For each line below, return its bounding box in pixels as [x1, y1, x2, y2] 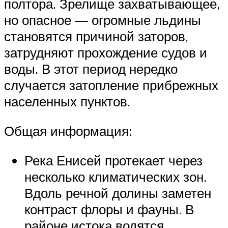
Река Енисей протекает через [24, 152, 203, 168]
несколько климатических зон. [24, 168, 207, 185]
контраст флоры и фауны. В [24, 201, 194, 217]
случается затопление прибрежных [4, 77, 218, 94]
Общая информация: [4, 122, 132, 139]
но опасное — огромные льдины [4, 12, 201, 28]
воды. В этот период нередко [4, 61, 178, 77]
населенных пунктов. [4, 93, 130, 110]
